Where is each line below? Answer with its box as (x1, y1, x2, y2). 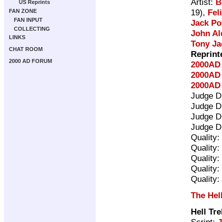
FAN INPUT (14, 17, 43, 23)
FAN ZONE (9, 8, 37, 14)
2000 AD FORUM (9, 58, 52, 64)
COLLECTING (14, 26, 50, 32)
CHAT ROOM (9, 46, 43, 52)
